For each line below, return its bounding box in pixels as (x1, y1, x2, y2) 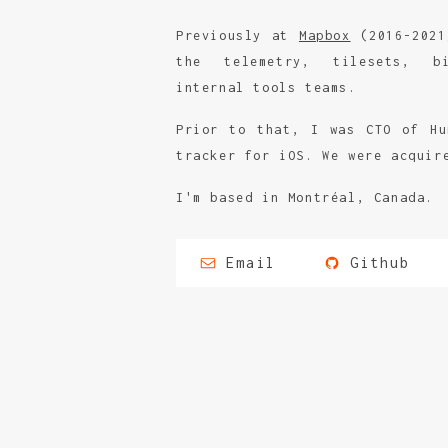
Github (350, 253, 410, 271)
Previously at (176, 27, 299, 43)
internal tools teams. (176, 79, 357, 95)
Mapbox (298, 27, 351, 43)
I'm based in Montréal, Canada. (176, 189, 434, 205)
